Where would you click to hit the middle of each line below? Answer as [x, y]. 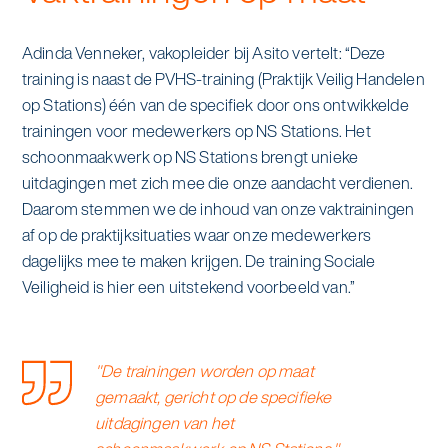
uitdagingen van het [165, 423]
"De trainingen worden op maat [204, 371]
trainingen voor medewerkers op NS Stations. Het [196, 130]
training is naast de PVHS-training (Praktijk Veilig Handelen [223, 78]
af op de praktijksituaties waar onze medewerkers [196, 234]
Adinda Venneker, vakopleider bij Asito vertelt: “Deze [203, 52]
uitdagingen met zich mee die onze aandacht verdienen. [217, 182]
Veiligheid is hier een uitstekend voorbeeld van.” [188, 286]
